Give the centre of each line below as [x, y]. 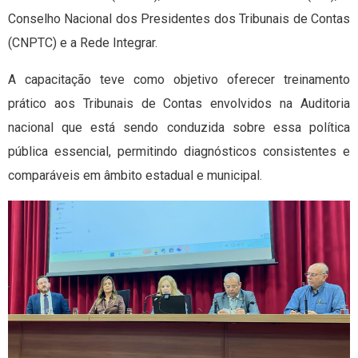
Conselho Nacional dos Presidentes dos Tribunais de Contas [179, 19]
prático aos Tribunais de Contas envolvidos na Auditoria [179, 104]
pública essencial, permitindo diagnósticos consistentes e [179, 152]
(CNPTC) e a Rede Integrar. [83, 43]
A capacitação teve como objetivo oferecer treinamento [179, 80]
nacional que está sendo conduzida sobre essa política [179, 128]
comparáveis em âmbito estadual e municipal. [135, 176]
